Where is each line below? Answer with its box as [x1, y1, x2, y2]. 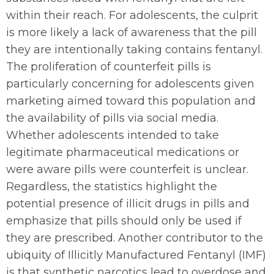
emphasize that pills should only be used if [6, 214, 242, 228]
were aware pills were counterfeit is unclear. [6, 163, 248, 176]
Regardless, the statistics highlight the [6, 180, 217, 193]
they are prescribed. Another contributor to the [6, 231, 263, 245]
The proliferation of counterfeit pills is [6, 60, 211, 73]
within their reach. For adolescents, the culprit [6, 9, 258, 22]
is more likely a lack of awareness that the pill [6, 26, 257, 39]
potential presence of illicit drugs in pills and [6, 197, 250, 210]
